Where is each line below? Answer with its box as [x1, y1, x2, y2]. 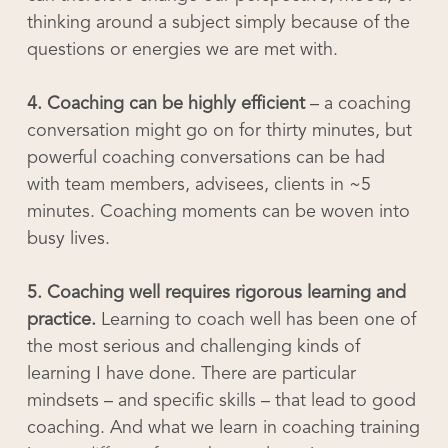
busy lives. [26, 230, 110, 248]
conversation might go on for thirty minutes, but [26, 122, 412, 140]
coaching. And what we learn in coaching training [26, 419, 420, 437]
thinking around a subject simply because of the [26, 14, 410, 32]
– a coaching [304, 95, 411, 113]
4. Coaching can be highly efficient [26, 95, 305, 113]
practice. [26, 311, 96, 329]
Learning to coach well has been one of [95, 311, 416, 329]
